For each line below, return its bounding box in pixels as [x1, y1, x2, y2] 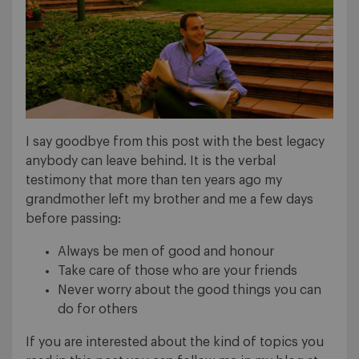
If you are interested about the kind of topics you [26, 336, 324, 349]
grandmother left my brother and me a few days [26, 193, 313, 207]
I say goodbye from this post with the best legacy [26, 135, 325, 149]
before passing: [26, 212, 121, 226]
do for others [58, 303, 138, 317]
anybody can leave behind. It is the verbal [26, 155, 276, 168]
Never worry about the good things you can [58, 284, 321, 297]
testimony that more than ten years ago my [26, 174, 282, 188]
